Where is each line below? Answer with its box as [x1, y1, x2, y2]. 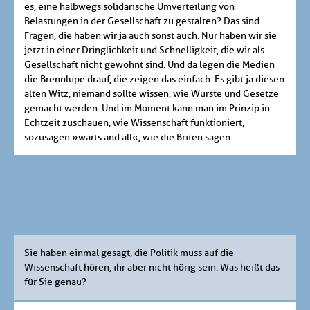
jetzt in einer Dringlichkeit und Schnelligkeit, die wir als [24, 44, 264, 57]
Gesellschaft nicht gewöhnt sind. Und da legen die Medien [24, 59, 275, 71]
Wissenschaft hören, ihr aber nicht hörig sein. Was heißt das [24, 262, 280, 274]
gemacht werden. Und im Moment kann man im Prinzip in [24, 102, 270, 115]
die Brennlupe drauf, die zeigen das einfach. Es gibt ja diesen [24, 73, 284, 86]
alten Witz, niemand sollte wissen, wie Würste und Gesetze [24, 88, 279, 100]
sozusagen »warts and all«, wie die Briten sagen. [24, 131, 232, 144]
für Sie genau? [24, 276, 86, 289]
